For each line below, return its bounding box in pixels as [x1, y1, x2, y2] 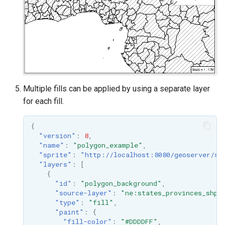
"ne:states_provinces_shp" [120, 188, 222, 197]
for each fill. [23, 96, 64, 106]
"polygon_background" [80, 178, 162, 188]
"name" [38, 140, 64, 150]
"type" [54, 197, 80, 207]
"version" [38, 131, 76, 140]
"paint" [54, 207, 84, 216]
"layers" [38, 159, 72, 169]
